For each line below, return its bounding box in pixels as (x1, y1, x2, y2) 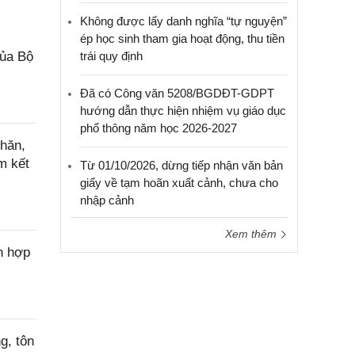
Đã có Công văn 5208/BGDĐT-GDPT (80, 86, 274, 100)
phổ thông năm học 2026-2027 (80, 121, 237, 135)
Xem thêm (225, 227, 280, 240)
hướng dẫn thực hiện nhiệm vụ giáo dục (80, 104, 286, 117)
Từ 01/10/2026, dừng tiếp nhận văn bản (80, 158, 283, 172)
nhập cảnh (80, 193, 134, 207)
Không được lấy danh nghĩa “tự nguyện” (80, 14, 287, 28)
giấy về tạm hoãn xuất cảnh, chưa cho (80, 176, 278, 189)
